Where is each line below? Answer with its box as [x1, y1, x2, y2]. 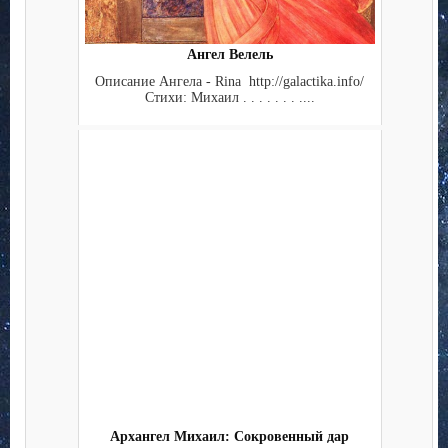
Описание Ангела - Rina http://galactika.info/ [95, 73, 364, 89]
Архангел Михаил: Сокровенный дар [110, 429, 349, 445]
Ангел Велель [186, 47, 273, 63]
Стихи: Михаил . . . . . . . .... [144, 89, 315, 105]
